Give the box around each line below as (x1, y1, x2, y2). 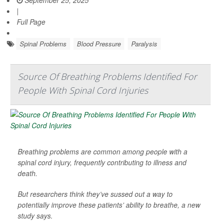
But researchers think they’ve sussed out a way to (18, 188, 173, 199)
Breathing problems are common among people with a (18, 146, 187, 156)
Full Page (17, 16, 45, 27)
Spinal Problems (20, 38, 67, 48)
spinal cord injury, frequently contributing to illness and (18, 157, 186, 167)
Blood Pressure (77, 38, 121, 48)
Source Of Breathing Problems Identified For (18, 70, 197, 82)
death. (18, 168, 37, 178)
